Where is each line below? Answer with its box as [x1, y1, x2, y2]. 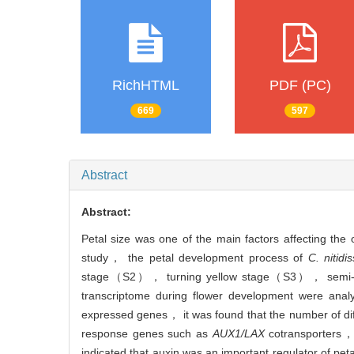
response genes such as [81, 327, 213, 341]
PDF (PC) [269, 77, 331, 94]
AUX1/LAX [212, 327, 265, 341]
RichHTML [112, 77, 179, 94]
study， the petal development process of [81, 251, 308, 265]
